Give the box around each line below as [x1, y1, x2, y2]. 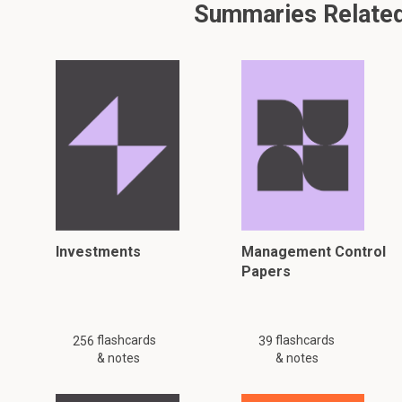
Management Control [240, 243, 386, 260]
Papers [240, 263, 291, 280]
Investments [56, 243, 141, 260]
